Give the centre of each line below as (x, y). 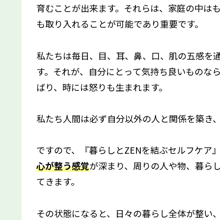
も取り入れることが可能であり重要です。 (120, 24)
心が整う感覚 (63, 166)
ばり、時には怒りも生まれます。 (102, 87)
